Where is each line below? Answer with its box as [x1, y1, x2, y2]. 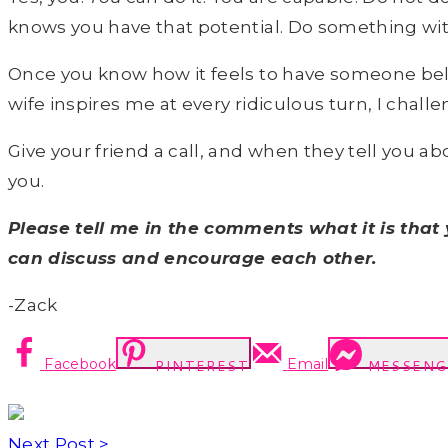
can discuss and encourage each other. [8, 248, 377, 269]
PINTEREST [155, 356, 250, 377]
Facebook [44, 355, 117, 374]
